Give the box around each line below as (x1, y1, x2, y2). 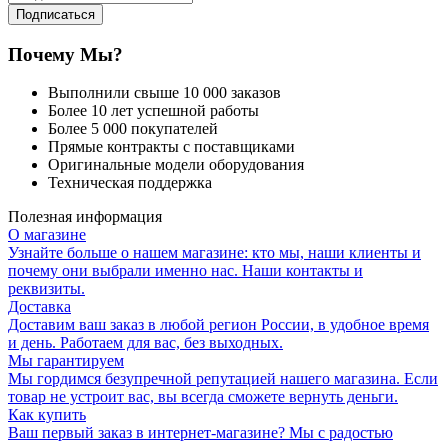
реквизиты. (8, 280, 85, 298)
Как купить (8, 406, 86, 424)
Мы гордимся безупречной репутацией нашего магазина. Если (8, 370, 438, 388)
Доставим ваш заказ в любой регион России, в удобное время (8, 316, 429, 334)
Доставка (8, 298, 71, 316)
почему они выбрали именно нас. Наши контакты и (8, 262, 363, 280)
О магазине (8, 226, 86, 244)
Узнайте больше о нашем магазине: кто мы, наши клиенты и (8, 244, 421, 262)
